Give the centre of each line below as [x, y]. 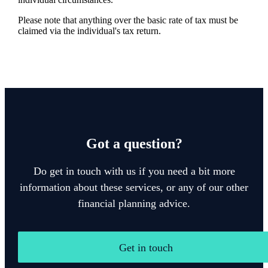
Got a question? [134, 143]
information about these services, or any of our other [134, 188]
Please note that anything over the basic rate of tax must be [128, 20]
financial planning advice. [134, 204]
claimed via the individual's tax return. [90, 31]
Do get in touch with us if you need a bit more [134, 171]
